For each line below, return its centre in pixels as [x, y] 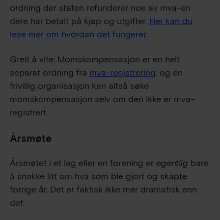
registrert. [29, 112]
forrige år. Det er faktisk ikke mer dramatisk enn [103, 190]
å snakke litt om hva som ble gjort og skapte [98, 176]
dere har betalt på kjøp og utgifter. [80, 21]
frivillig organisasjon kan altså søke [79, 86]
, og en [169, 73]
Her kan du [171, 21]
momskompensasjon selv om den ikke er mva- [102, 99]
